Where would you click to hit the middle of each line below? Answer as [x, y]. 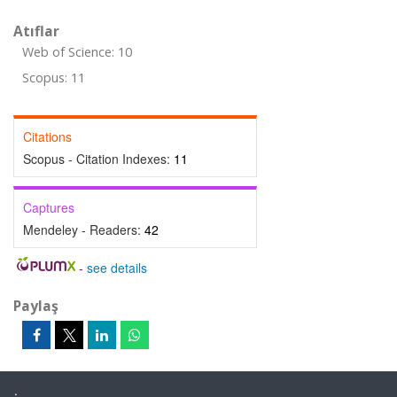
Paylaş [36, 306]
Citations [47, 136]
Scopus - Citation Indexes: [98, 159]
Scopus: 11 [54, 78]
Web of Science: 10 [77, 52]
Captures [49, 207]
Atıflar [36, 31]
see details [117, 268]
